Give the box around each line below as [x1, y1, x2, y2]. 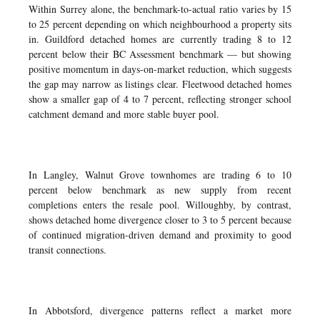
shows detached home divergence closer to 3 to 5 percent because [29, 213, 291, 226]
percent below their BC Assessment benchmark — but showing [29, 47, 291, 61]
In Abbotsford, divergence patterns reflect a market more [29, 304, 291, 317]
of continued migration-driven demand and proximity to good [29, 228, 291, 241]
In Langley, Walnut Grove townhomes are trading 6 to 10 [29, 168, 291, 181]
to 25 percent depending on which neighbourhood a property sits [29, 17, 291, 31]
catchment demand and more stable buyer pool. [29, 107, 219, 121]
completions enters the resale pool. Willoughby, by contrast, [29, 198, 291, 211]
